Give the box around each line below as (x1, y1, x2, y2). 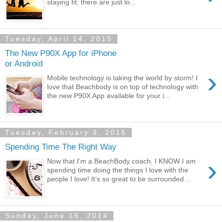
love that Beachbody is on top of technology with (47, 82, 199, 91)
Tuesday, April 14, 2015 (5, 35, 112, 43)
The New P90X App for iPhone (5, 48, 116, 58)
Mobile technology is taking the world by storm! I (47, 73, 198, 82)
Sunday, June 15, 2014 (5, 212, 109, 220)
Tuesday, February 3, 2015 (5, 128, 127, 137)
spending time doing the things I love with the (47, 166, 189, 174)
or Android (5, 58, 43, 68)
